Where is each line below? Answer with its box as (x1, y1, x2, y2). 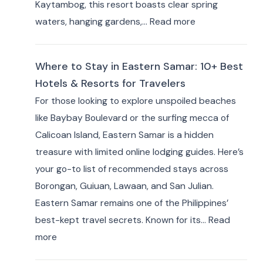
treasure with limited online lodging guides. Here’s (35, 146, 244, 159)
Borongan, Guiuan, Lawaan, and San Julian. (35, 180, 214, 193)
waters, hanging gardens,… (35, 15, 150, 28)
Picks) (194, 236, 220, 248)
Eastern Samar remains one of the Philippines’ (35, 197, 228, 210)
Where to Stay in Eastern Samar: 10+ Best (35, 59, 243, 73)
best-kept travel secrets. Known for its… (35, 214, 208, 227)
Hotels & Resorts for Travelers (35, 76, 186, 90)
